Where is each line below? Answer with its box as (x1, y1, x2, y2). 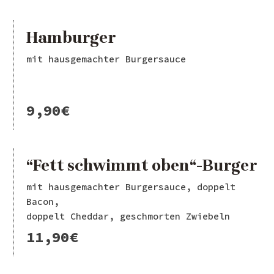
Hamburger (26, 28, 117, 48)
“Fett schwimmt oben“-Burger (26, 156, 258, 176)
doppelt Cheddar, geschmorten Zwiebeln (26, 210, 231, 223)
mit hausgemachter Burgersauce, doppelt (26, 181, 236, 193)
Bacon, (26, 196, 60, 208)
